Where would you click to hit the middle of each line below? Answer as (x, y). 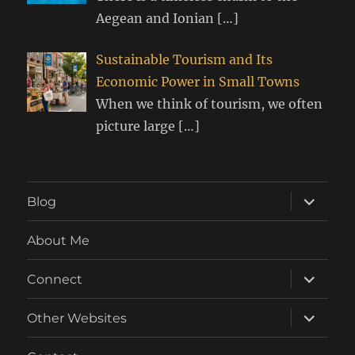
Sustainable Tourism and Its (185, 60)
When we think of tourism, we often (210, 104)
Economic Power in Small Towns (198, 82)
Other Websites (77, 318)
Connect (55, 279)
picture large (137, 126)
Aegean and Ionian (157, 19)
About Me (59, 240)
